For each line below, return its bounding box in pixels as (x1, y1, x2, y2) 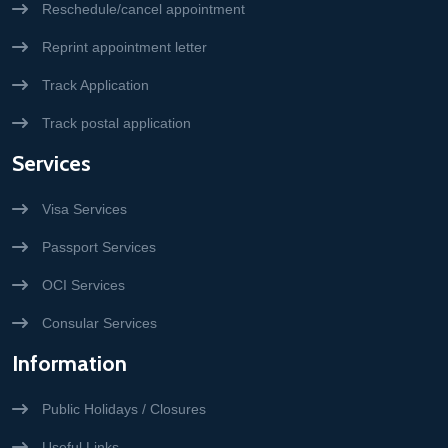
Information (12, 350, 127, 377)
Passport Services (42, 239, 156, 255)
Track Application (42, 77, 149, 93)
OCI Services (42, 277, 125, 293)
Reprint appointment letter (42, 39, 207, 55)
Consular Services (42, 315, 157, 331)
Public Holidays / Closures (42, 401, 206, 417)
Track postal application (42, 115, 191, 131)
